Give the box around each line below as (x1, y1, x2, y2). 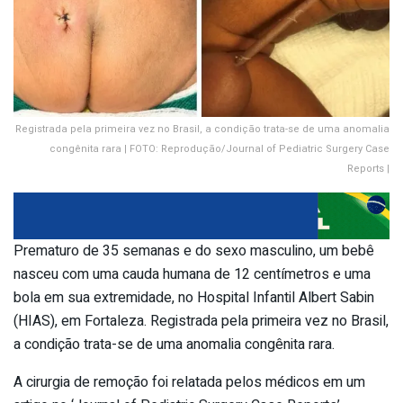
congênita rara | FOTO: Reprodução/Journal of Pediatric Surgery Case (49, 141, 390, 157)
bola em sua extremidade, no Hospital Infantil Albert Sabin (13, 286, 374, 309)
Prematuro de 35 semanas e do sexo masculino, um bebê (13, 239, 374, 262)
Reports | (347, 161, 390, 177)
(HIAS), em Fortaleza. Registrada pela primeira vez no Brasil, (13, 309, 389, 332)
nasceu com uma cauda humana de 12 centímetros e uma (13, 263, 371, 285)
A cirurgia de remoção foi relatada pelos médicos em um (13, 371, 365, 393)
